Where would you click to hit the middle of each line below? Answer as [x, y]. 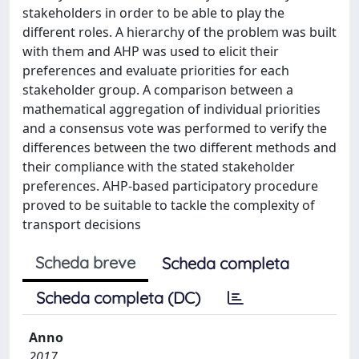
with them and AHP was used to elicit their [151, 51]
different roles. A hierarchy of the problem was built [179, 32]
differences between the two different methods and [179, 147]
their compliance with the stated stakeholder [159, 166]
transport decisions [82, 224]
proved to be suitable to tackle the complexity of [169, 205]
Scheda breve [85, 262]
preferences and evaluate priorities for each [156, 70]
